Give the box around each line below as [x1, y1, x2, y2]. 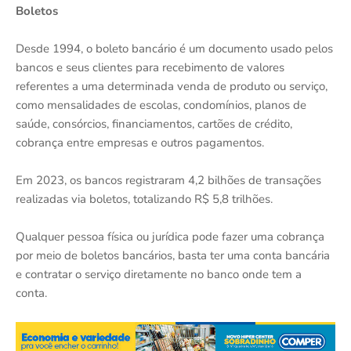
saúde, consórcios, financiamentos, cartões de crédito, [16, 115, 292, 132]
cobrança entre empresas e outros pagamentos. [16, 134, 264, 150]
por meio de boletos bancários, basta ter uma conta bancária [16, 247, 330, 263]
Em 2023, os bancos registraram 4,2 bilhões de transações [16, 172, 321, 188]
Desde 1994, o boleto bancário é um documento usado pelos [16, 40, 333, 56]
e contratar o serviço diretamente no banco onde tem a [16, 266, 302, 282]
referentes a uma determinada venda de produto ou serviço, [16, 78, 327, 94]
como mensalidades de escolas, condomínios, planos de [16, 96, 306, 113]
